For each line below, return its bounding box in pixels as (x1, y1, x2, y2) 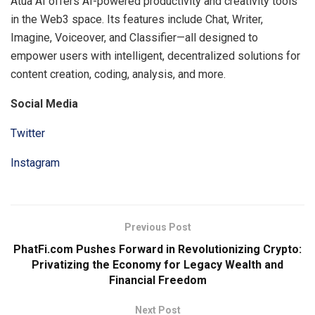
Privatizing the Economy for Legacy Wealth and (32, 258, 283, 272)
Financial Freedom (108, 274, 207, 288)
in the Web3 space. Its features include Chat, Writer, (11, 13, 263, 27)
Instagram (11, 156, 60, 170)
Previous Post (124, 221, 191, 233)
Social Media (11, 97, 78, 111)
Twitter (11, 127, 45, 141)
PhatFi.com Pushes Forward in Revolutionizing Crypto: (13, 243, 302, 257)
